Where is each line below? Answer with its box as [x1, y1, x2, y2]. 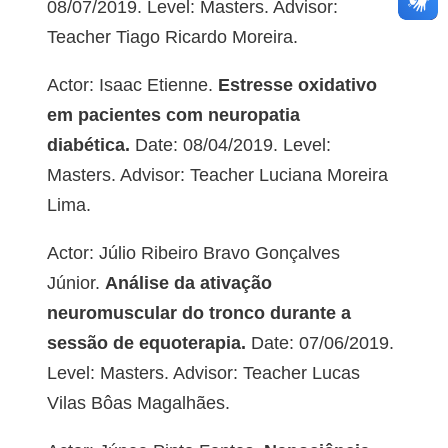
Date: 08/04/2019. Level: [129, 135, 331, 156]
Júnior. [46, 273, 100, 294]
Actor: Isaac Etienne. [46, 75, 213, 96]
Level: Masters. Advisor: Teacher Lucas [46, 363, 360, 384]
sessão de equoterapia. [46, 333, 246, 354]
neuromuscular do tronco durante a [46, 303, 351, 324]
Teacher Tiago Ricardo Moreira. [46, 27, 298, 48]
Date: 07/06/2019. [245, 333, 394, 354]
